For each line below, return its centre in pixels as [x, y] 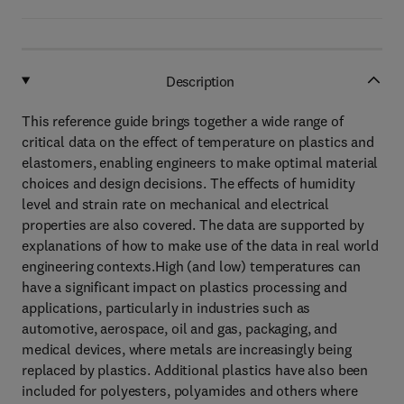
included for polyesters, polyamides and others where [190, 390]
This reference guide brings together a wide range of [183, 121]
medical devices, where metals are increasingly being [187, 349]
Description [200, 81]
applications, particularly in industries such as [166, 308]
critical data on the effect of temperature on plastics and [198, 142]
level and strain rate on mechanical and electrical [175, 204]
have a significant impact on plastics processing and [184, 287]
